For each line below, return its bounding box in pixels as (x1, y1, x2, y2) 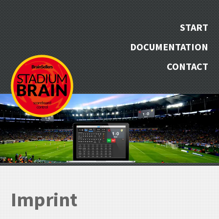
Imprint (11, 187, 78, 212)
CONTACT (166, 60, 208, 72)
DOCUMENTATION (130, 41, 208, 53)
